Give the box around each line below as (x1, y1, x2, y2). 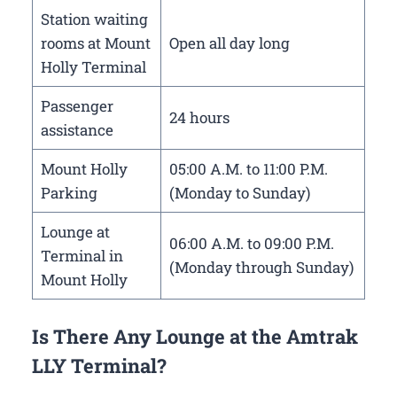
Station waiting (40, 8, 148, 29)
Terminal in (40, 245, 123, 266)
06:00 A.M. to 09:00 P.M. (168, 232, 334, 253)
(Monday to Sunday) (168, 182, 310, 203)
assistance (40, 119, 113, 140)
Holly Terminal (40, 56, 146, 77)
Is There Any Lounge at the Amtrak (32, 323, 358, 350)
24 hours (168, 106, 230, 128)
